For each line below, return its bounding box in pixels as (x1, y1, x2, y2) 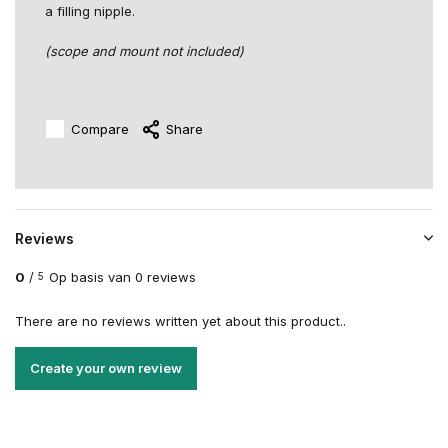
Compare (71, 120, 129, 137)
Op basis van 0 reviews (49, 269, 196, 285)
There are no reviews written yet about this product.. (15, 313, 346, 329)
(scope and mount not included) (45, 43, 244, 59)
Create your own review (30, 360, 182, 376)
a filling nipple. (45, 3, 135, 19)
